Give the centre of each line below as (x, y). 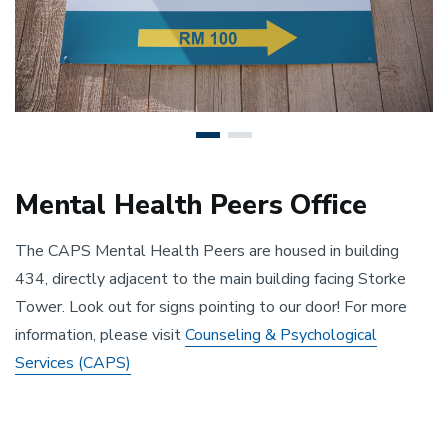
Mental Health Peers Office (191, 205)
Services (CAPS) (73, 362)
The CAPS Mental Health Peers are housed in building (207, 250)
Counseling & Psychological (281, 334)
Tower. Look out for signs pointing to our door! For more (211, 306)
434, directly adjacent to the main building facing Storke (210, 278)
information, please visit (100, 334)
